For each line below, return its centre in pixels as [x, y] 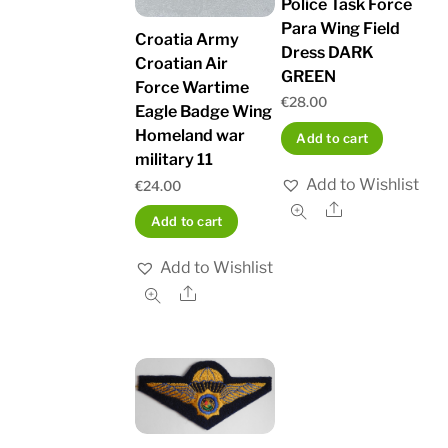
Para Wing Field [340, 28]
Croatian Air [182, 64]
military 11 [174, 160]
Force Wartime [192, 88]
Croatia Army [187, 40]
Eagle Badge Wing [204, 112]
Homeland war [190, 136]
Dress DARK [327, 52]
